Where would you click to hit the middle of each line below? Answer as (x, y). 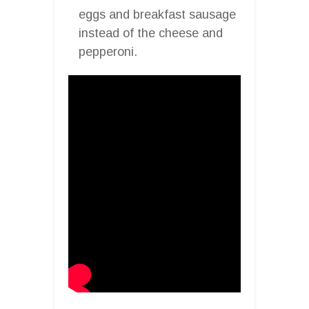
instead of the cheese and (151, 33)
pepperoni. (108, 51)
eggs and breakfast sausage (157, 14)
